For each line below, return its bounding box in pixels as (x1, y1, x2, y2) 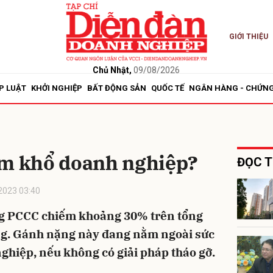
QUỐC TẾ (151, 83, 184, 93)
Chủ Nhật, (93, 65, 132, 75)
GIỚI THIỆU (229, 32, 268, 41)
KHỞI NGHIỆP (31, 83, 82, 93)
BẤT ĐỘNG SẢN (87, 83, 146, 93)
